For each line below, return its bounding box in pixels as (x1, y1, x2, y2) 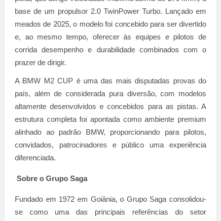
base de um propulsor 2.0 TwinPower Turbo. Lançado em (15, 7, 206, 16)
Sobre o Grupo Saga (17, 174, 87, 183)
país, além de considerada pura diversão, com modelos (15, 89, 206, 98)
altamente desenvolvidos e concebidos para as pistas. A (15, 102, 206, 110)
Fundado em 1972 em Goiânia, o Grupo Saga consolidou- (15, 195, 206, 203)
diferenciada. (15, 153, 56, 162)
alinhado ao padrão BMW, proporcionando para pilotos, (15, 128, 206, 136)
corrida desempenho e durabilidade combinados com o (15, 46, 206, 54)
